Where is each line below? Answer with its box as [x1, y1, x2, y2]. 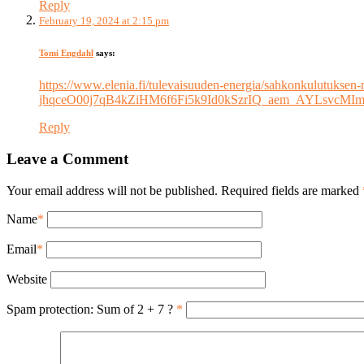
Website [6, 271, 47, 286]
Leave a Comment [6, 149, 128, 167]
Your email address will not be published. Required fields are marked [6, 183, 362, 197]
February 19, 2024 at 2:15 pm [39, 15, 169, 28]
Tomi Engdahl [39, 48, 93, 58]
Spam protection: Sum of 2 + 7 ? [6, 301, 173, 316]
